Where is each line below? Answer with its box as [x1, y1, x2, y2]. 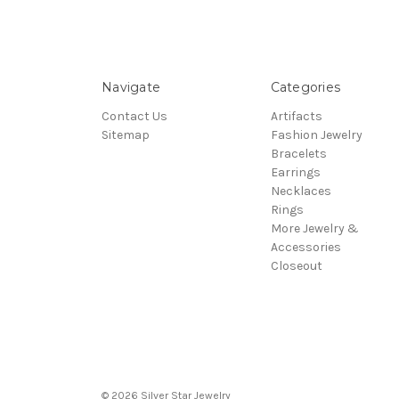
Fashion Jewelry [270, 126, 362, 142]
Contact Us [102, 108, 167, 124]
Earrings [270, 164, 321, 180]
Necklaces [270, 183, 331, 199]
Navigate [102, 78, 160, 95]
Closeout [270, 257, 322, 273]
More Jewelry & [270, 220, 359, 236]
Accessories [270, 239, 341, 255]
